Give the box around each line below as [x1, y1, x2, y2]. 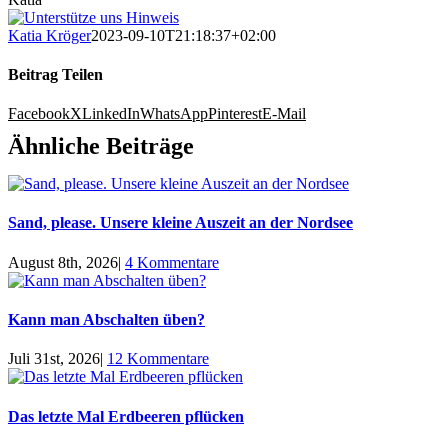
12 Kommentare [107, 350, 209, 368]
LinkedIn [82, 105, 140, 123]
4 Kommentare [125, 253, 219, 271]
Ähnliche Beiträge [8, 133, 194, 160]
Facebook [8, 105, 70, 123]
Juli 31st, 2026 [8, 350, 100, 368]
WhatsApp [140, 105, 208, 123]
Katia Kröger [8, 26, 91, 44]
